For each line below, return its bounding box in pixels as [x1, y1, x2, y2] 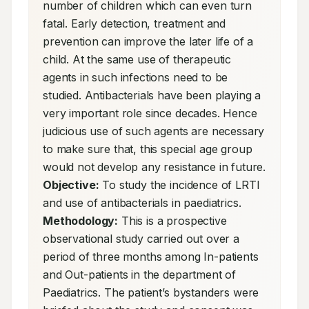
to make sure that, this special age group [43, 142, 252, 156]
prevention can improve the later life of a [43, 34, 254, 48]
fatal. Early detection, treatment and [43, 17, 226, 30]
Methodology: [43, 214, 119, 228]
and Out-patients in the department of [43, 268, 237, 281]
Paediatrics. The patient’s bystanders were [43, 286, 259, 299]
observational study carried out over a [43, 232, 239, 246]
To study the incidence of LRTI [99, 178, 260, 192]
